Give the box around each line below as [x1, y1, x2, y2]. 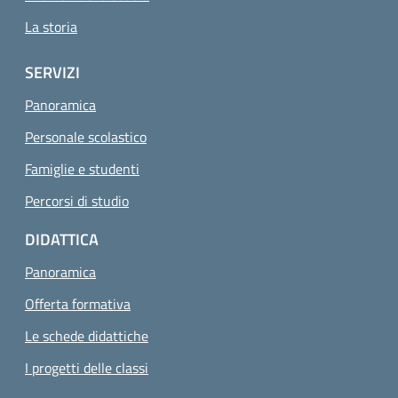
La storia [25, 15, 77, 37]
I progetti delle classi [25, 356, 148, 378]
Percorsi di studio [25, 189, 129, 211]
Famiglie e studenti [25, 157, 139, 179]
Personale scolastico [25, 125, 147, 147]
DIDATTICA [25, 227, 99, 251]
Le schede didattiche [25, 324, 148, 346]
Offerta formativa [25, 292, 131, 314]
